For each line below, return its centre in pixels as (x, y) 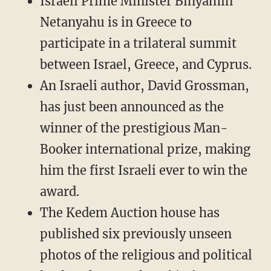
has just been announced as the (132, 107)
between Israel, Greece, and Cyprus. (145, 65)
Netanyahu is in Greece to (116, 22)
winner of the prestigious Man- (134, 128)
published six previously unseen (135, 234)
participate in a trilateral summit (138, 44)
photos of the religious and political (146, 255)
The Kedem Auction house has (129, 213)
